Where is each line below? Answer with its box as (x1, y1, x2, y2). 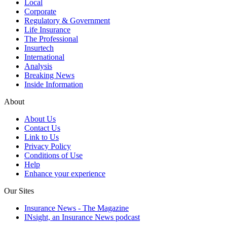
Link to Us (24, 133, 59, 142)
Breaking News (24, 71, 74, 80)
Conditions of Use (24, 151, 83, 160)
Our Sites (4, 186, 34, 196)
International (24, 53, 64, 62)
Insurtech (24, 44, 54, 53)
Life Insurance (24, 25, 70, 34)
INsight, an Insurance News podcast (24, 213, 140, 222)
